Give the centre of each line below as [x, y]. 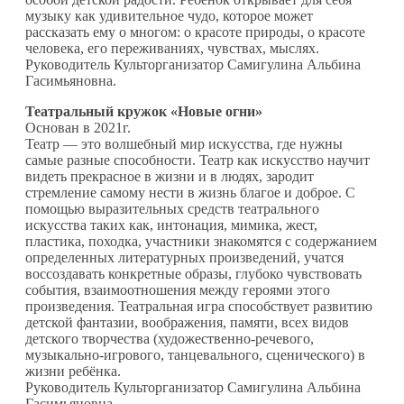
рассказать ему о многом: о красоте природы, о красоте [195, 32]
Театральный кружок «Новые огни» [144, 111]
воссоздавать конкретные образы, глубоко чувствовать [193, 273]
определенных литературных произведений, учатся [184, 257]
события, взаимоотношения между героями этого [178, 289]
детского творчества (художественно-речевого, [170, 338]
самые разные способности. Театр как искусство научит [197, 160]
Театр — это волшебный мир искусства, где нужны [184, 143]
